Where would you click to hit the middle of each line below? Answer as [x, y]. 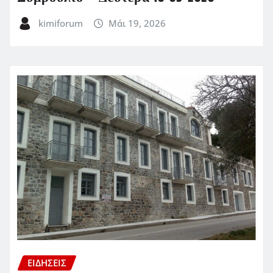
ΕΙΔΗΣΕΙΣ [47, 263]
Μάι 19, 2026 [137, 23]
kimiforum [60, 23]
